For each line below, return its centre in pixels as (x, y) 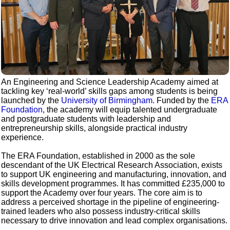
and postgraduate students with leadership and (86, 119)
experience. (23, 138)
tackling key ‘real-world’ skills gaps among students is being (110, 91)
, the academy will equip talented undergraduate (130, 110)
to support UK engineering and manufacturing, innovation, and (114, 175)
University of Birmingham (107, 101)
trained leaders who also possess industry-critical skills (101, 212)
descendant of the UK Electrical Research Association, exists (112, 165)
